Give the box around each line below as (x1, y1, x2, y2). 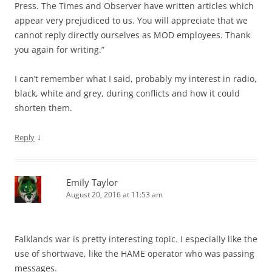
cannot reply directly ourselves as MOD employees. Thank (15, 29, 250, 41)
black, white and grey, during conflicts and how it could (15, 87, 240, 99)
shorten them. (15, 101, 72, 114)
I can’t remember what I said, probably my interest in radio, (15, 72, 257, 84)
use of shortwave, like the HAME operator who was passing (15, 247, 254, 259)
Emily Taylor (66, 175, 118, 188)
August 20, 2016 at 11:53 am (66, 189, 163, 200)
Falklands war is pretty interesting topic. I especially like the (15, 233, 257, 245)
